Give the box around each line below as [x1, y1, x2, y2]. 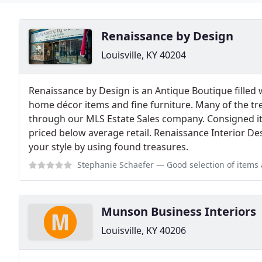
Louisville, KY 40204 [101, 49, 186, 61]
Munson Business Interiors [101, 204, 256, 219]
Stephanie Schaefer [77, 159, 154, 170]
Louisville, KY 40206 [101, 224, 186, 237]
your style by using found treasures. [29, 140, 188, 153]
